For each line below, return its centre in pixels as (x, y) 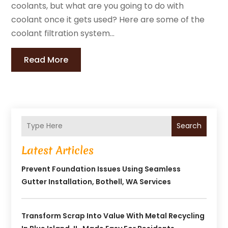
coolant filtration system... (63, 33)
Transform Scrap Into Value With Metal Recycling (113, 216)
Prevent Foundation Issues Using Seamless (101, 169)
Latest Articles (58, 150)
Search (189, 126)
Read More (46, 60)
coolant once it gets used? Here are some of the (108, 19)
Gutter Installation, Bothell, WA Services (96, 181)
